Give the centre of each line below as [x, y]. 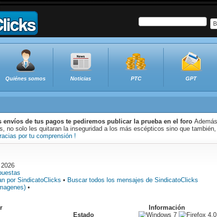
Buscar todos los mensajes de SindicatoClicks [133, 180]
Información [167, 208]
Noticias [81, 78]
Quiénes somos [25, 78]
